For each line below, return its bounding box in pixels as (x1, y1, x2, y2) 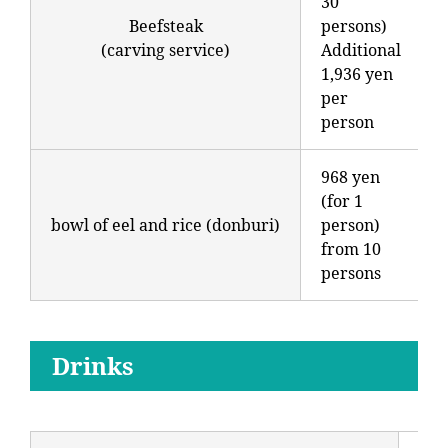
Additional (321, 39, 401, 61)
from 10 (321, 238, 381, 260)
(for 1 (321, 190, 363, 212)
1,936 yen (321, 63, 393, 85)
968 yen (321, 166, 380, 188)
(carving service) (101, 39, 230, 61)
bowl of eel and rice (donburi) (51, 214, 280, 236)
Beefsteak (128, 15, 203, 37)
